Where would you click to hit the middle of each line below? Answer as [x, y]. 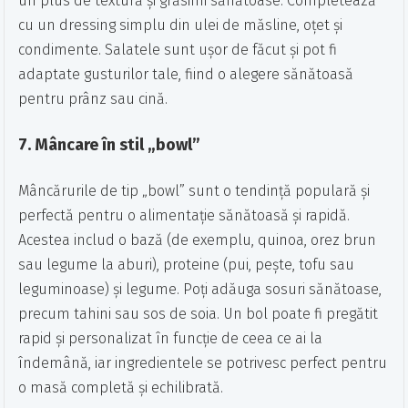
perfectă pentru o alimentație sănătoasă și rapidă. [184, 216]
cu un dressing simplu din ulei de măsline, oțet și [181, 25]
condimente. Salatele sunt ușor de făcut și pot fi [178, 50]
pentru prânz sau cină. [93, 99]
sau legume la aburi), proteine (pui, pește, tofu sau [187, 265]
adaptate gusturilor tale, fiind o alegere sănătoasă [186, 75]
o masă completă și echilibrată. [121, 388]
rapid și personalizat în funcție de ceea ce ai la [171, 339]
